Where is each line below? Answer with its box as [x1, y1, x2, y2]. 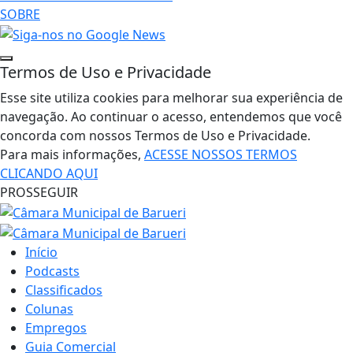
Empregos [25, 318, 87, 336]
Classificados [25, 281, 102, 299]
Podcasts [25, 262, 80, 280]
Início [25, 243, 58, 261]
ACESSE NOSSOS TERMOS [144, 146, 297, 164]
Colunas [25, 299, 73, 318]
